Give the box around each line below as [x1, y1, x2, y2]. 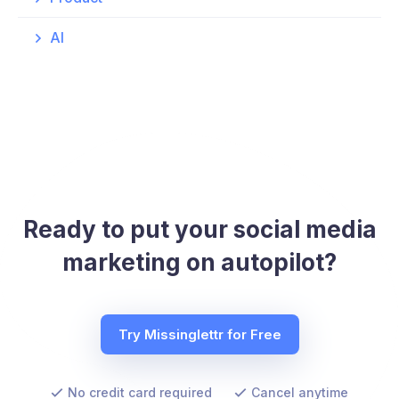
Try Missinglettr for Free [118, 326, 281, 343]
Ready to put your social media [22, 216, 377, 243]
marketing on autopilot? [62, 248, 337, 276]
